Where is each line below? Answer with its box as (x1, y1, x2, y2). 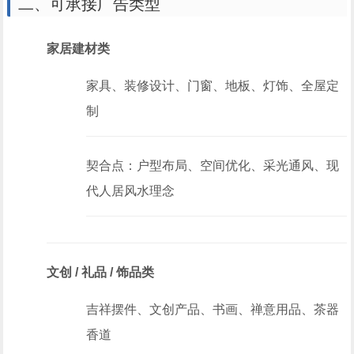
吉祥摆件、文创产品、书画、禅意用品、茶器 (86, 303, 340, 316)
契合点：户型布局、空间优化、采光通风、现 (86, 159, 340, 172)
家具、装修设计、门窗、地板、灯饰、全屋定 (86, 79, 340, 92)
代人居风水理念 (86, 184, 175, 198)
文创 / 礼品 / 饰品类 (47, 265, 155, 279)
